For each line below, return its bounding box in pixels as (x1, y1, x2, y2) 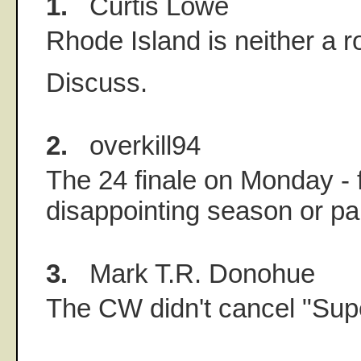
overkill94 (68, 130, 201, 160)
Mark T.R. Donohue (68, 258, 315, 288)
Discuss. (46, 67, 147, 98)
